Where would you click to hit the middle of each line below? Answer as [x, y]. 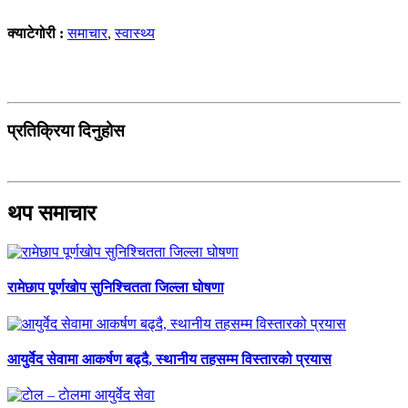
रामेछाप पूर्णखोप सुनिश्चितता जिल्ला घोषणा [116, 288]
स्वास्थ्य [135, 33]
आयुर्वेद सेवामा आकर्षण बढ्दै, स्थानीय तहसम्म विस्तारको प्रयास [169, 359]
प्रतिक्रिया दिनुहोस [66, 130]
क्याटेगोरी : [37, 33]
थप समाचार [51, 214]
